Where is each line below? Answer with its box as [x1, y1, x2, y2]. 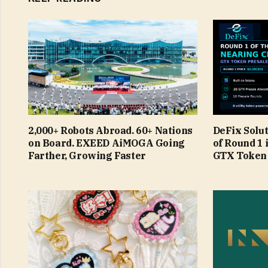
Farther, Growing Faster [28, 149, 146, 162]
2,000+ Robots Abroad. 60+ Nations [28, 124, 193, 136]
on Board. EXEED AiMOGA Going [28, 136, 185, 149]
